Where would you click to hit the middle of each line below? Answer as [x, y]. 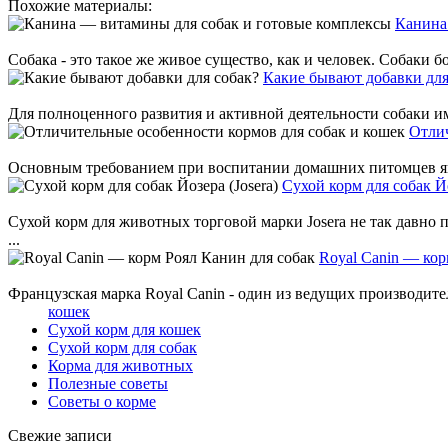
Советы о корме [102, 402]
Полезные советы [108, 384]
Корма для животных [120, 366]
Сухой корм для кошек [124, 330]
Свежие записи [60, 436]
